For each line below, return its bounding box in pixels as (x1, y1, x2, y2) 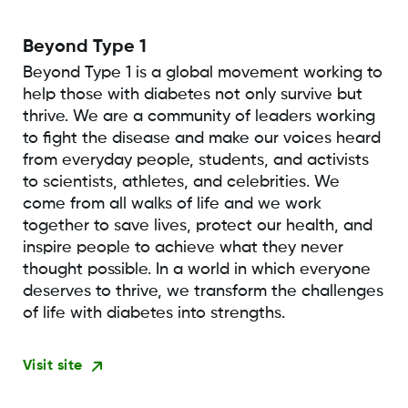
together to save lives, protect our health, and (22, 218, 372, 235)
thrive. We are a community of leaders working (22, 108, 375, 126)
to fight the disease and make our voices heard (22, 130, 381, 148)
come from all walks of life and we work (22, 196, 321, 213)
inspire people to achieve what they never (22, 240, 343, 257)
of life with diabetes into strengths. (22, 305, 285, 322)
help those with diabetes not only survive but (22, 87, 362, 104)
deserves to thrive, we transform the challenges (22, 283, 383, 301)
